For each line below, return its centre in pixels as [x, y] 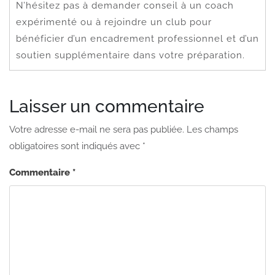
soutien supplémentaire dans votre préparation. [130, 55]
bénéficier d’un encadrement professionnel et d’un [137, 38]
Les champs [212, 129]
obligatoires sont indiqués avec [76, 146]
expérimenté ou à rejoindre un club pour [114, 22]
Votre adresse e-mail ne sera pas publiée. [97, 129]
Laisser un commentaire [107, 106]
